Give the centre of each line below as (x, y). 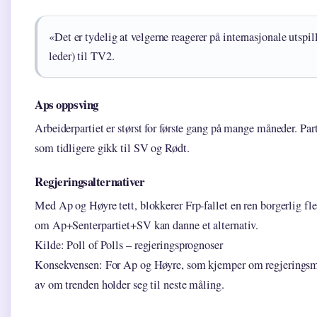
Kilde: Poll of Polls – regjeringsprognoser (129, 245)
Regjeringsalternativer (90, 182)
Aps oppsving (67, 105)
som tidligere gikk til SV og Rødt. (112, 148)
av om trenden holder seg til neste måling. (129, 285)
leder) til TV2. (82, 56)
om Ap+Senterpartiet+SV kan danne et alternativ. (147, 225)
